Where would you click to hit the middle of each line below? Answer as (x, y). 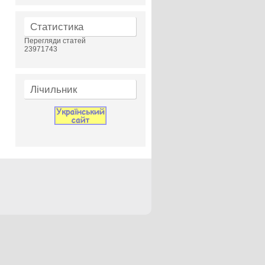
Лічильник (54, 90)
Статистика (57, 27)
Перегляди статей (55, 41)
